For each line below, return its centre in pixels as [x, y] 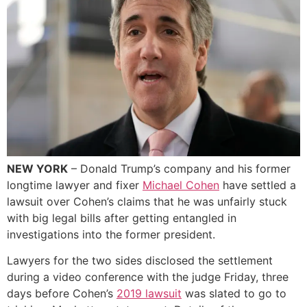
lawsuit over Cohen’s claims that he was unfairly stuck [147, 201]
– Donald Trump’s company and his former [179, 168]
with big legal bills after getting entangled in [122, 218]
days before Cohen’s [62, 293]
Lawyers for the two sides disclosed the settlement [140, 260]
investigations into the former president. [111, 234]
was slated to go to [234, 293]
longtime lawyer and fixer [75, 185]
